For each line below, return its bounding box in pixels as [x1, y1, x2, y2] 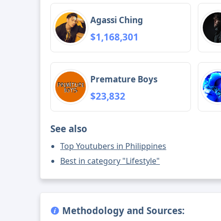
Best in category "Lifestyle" [60, 155, 160, 167]
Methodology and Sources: [60, 204, 185, 217]
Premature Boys [90, 73, 158, 85]
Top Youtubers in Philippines [60, 141, 167, 152]
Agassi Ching [90, 14, 144, 26]
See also [50, 122, 88, 135]
